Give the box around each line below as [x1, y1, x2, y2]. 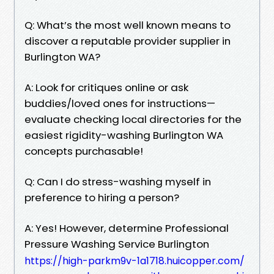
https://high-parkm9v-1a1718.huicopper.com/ [24, 253, 245, 268]
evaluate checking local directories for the [24, 111, 242, 127]
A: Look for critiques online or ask [24, 80, 188, 95]
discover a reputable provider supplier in [24, 33, 231, 48]
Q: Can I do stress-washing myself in [24, 174, 211, 189]
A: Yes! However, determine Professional [24, 220, 229, 235]
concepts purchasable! [24, 143, 143, 158]
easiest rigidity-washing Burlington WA [24, 127, 223, 143]
